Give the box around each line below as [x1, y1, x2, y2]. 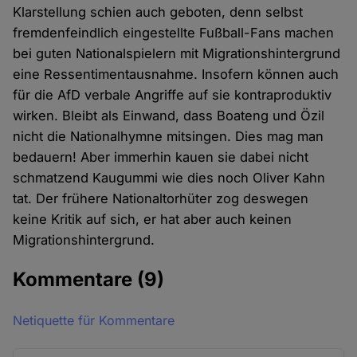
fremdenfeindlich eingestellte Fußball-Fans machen [13, 25, 335, 41]
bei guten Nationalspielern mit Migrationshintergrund [13, 45, 341, 62]
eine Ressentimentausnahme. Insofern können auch [13, 66, 339, 83]
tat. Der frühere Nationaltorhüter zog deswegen [13, 190, 309, 207]
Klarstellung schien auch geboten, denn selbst [13, 4, 304, 21]
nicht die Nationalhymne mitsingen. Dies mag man [13, 128, 324, 145]
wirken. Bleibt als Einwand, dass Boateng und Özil [13, 108, 325, 124]
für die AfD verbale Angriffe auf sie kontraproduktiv [13, 87, 332, 104]
